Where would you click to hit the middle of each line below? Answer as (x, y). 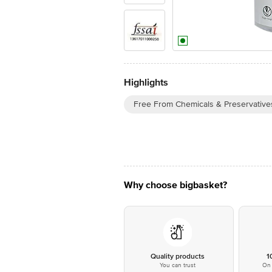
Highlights (146, 83)
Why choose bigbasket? (175, 185)
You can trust (177, 265)
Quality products (177, 257)
